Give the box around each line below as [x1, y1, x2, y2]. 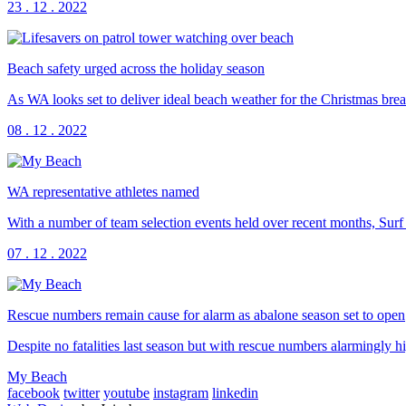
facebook [7, 384, 60, 401]
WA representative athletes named [7, 183, 199, 199]
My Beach [7, 368, 67, 384]
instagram [153, 384, 208, 401]
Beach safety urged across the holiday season [7, 60, 265, 76]
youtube [103, 384, 150, 401]
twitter [63, 384, 100, 401]
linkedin [212, 384, 258, 401]
